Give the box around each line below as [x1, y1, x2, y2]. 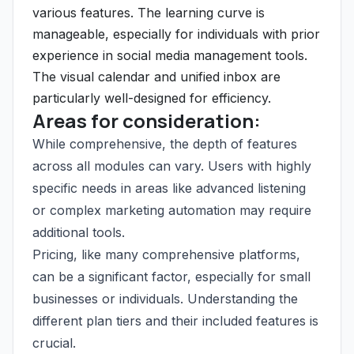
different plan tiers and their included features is [32, 313, 318, 329]
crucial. [32, 335, 76, 351]
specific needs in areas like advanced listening [32, 180, 306, 196]
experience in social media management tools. [32, 47, 307, 63]
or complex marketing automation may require [32, 202, 311, 218]
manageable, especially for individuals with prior [32, 26, 320, 42]
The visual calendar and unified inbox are [32, 69, 281, 85]
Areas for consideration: [32, 107, 261, 134]
